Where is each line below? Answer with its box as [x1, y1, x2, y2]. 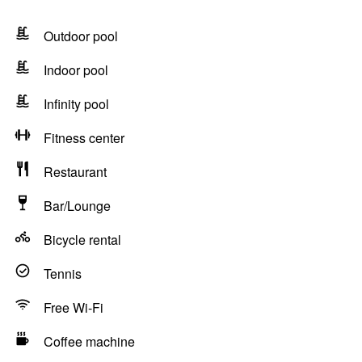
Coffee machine [44, 332, 135, 351]
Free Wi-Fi [44, 298, 103, 317]
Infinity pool [44, 95, 109, 113]
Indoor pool [44, 61, 108, 79]
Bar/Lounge [44, 196, 111, 215]
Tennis [44, 264, 82, 283]
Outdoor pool [44, 27, 118, 45]
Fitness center [44, 128, 124, 147]
